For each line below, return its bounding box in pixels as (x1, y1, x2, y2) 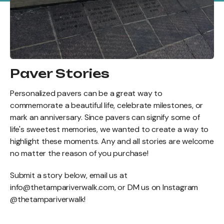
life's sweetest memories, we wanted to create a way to (10, 123, 209, 134)
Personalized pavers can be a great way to (10, 87, 162, 98)
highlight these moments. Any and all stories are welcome (10, 135, 214, 146)
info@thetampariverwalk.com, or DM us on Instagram (10, 181, 198, 192)
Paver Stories (10, 65, 109, 81)
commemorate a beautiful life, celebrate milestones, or (10, 99, 203, 110)
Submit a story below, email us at (10, 169, 127, 180)
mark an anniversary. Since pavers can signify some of (10, 111, 200, 122)
